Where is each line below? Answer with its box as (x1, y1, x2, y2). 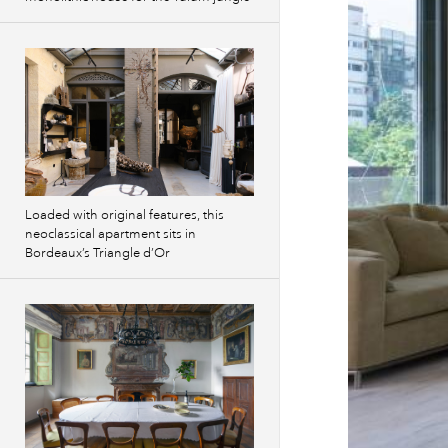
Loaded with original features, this (25, 207, 224, 223)
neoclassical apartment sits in (25, 226, 196, 242)
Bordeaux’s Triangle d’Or (25, 245, 170, 261)
